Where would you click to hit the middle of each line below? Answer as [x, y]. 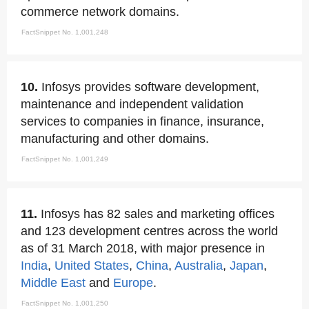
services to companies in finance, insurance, [142, 121]
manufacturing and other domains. [115, 139]
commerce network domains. [100, 12]
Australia [199, 266]
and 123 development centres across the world [149, 231]
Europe [133, 283]
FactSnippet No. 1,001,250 [65, 303]
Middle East [53, 283]
